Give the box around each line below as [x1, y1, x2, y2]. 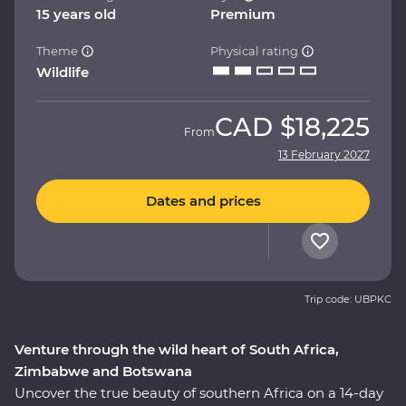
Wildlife [36, 63, 89, 81]
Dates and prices [145, 192, 261, 210]
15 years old [36, 5, 116, 23]
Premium [210, 5, 275, 23]
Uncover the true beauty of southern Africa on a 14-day [14, 383, 383, 401]
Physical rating [210, 43, 301, 58]
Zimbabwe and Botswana [14, 362, 192, 380]
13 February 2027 [278, 147, 370, 161]
